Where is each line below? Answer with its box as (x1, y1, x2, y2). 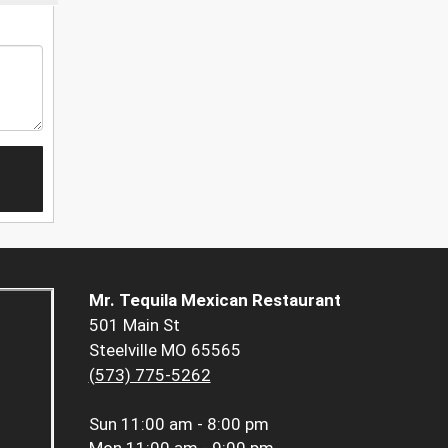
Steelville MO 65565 (88, 340, 241, 361)
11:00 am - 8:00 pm (120, 414, 269, 435)
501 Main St (88, 315, 180, 336)
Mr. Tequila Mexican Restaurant (88, 290, 341, 311)
